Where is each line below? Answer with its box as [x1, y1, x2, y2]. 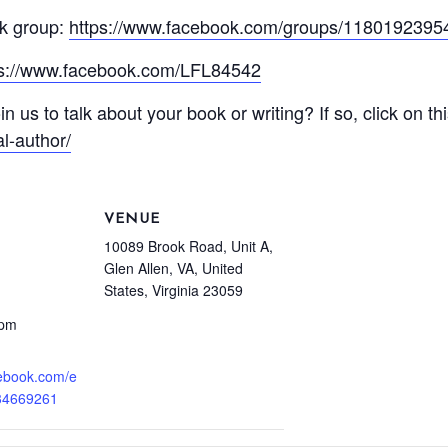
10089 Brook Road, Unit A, [104, 236, 273, 256]
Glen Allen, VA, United [104, 258, 243, 278]
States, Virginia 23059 [104, 280, 243, 300]
